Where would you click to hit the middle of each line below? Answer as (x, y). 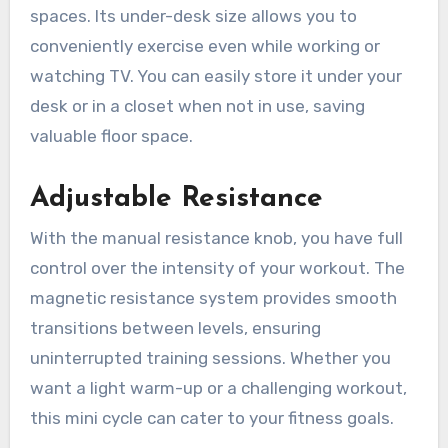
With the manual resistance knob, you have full (216, 238)
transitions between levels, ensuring (175, 328)
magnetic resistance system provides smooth (213, 298)
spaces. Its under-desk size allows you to (193, 15)
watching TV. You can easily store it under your (215, 75)
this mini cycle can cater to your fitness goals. (211, 418)
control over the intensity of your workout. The (217, 268)
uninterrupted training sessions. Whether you (210, 358)
